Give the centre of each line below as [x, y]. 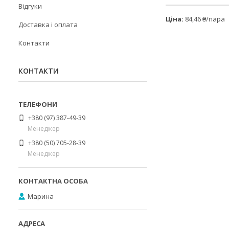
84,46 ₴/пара [204, 19]
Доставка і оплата [48, 25]
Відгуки [30, 6]
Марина [41, 196]
